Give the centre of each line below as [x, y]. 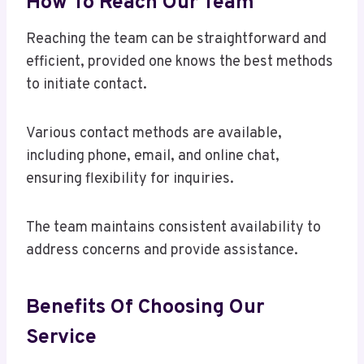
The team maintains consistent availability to [173, 228]
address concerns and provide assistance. [162, 251]
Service [61, 338]
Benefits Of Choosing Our [145, 308]
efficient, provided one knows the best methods [180, 63]
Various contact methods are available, [154, 134]
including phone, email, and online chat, [153, 157]
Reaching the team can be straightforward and [176, 40]
